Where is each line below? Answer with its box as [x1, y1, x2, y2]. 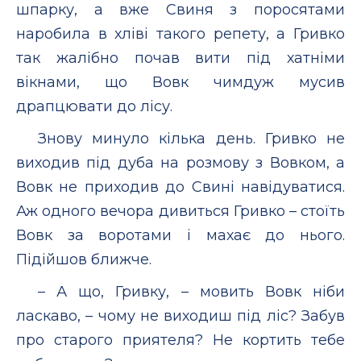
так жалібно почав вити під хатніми [16, 48, 345, 67]
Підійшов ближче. [16, 250, 151, 268]
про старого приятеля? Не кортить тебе [16, 330, 345, 349]
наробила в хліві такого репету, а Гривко [16, 24, 345, 43]
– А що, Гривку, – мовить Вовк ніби [38, 282, 345, 301]
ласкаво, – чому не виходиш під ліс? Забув [16, 306, 345, 325]
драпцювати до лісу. [16, 97, 172, 115]
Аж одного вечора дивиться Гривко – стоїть [16, 201, 345, 220]
